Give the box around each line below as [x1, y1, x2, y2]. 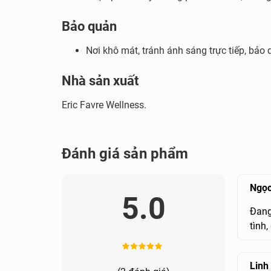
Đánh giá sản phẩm [62, 145, 189, 162]
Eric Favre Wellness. [62, 99, 146, 111]
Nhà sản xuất [62, 73, 139, 88]
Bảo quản [62, 19, 117, 34]
